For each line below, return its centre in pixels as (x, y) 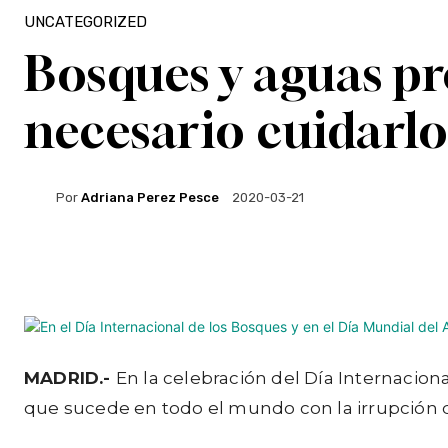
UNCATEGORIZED (85, 22)
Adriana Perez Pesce (150, 197)
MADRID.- (70, 378)
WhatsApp (350, 265)
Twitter (222, 265)
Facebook (100, 265)
